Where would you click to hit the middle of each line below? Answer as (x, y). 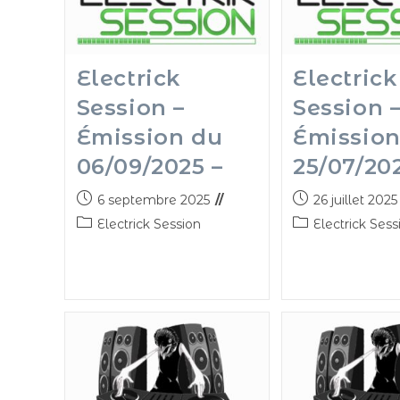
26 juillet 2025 (355, 200)
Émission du (150, 137)
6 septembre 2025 (153, 200)
